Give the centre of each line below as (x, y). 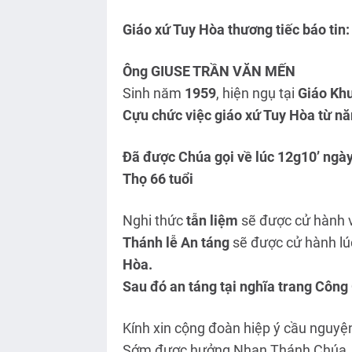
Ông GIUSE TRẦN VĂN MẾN (209, 71)
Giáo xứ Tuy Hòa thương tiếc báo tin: (236, 30)
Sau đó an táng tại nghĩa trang (218, 287)
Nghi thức (154, 221)
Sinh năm (153, 93)
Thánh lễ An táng (176, 243)
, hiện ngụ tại (257, 93)
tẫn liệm (212, 221)
